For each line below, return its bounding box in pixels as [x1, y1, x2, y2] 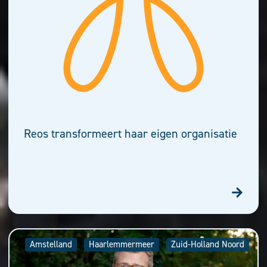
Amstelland [30, 238, 72, 250]
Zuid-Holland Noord [171, 238, 244, 250]
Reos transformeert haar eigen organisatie [24, 125, 237, 141]
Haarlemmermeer [89, 238, 154, 250]
